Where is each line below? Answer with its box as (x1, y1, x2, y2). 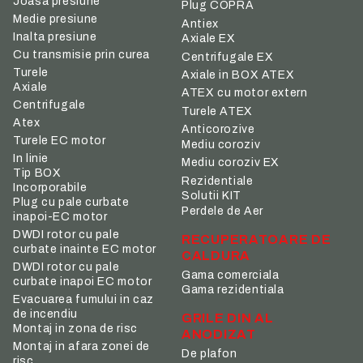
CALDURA (181, 249, 251, 263)
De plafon (181, 347, 237, 360)
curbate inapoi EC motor (13, 275, 152, 288)
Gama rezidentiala (181, 284, 284, 296)
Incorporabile (13, 181, 88, 194)
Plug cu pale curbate (13, 196, 130, 209)
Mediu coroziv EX (181, 156, 280, 169)
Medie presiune (13, 13, 98, 26)
